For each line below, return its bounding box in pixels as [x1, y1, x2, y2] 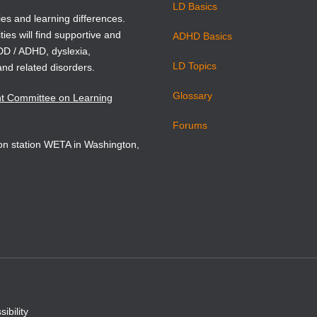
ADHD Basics [173, 30, 232, 42]
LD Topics [173, 60, 217, 72]
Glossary [173, 90, 212, 102]
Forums [173, 120, 207, 132]
